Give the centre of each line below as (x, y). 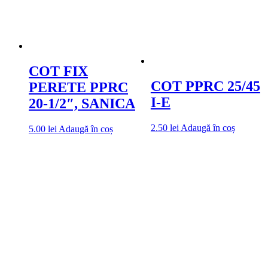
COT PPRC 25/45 (205, 86)
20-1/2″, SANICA (82, 104)
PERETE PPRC (78, 88)
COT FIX (58, 71)
